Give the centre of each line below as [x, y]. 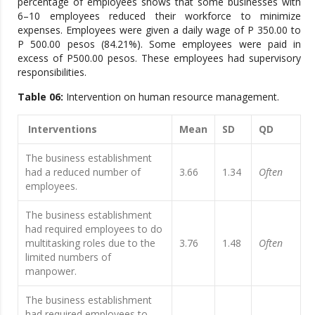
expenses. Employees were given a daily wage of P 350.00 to [159, 30]
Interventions [61, 129]
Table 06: [40, 96]
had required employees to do [94, 229]
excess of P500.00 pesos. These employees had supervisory [159, 58]
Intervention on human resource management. [171, 96]
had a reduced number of [83, 172]
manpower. [51, 271]
